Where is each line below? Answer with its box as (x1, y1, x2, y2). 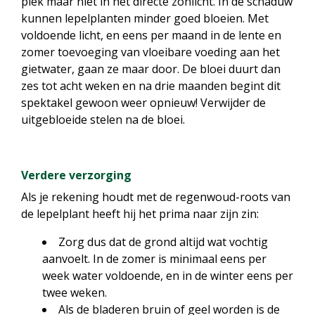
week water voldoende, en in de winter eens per (42, 268, 293, 283)
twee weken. (42, 285, 107, 300)
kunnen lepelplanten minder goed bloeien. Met (21, 11, 269, 26)
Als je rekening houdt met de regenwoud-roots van (21, 189, 290, 205)
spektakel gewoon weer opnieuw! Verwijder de (21, 95, 266, 110)
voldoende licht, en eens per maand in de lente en (21, 27, 281, 43)
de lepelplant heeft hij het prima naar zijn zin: (21, 206, 259, 221)
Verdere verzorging (21, 167, 131, 183)
